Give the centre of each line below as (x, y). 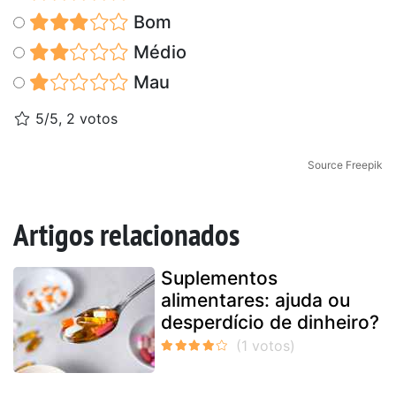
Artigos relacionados (126, 234)
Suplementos (219, 278)
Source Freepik (345, 164)
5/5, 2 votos (74, 118)
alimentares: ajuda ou (255, 300)
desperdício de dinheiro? (270, 322)
